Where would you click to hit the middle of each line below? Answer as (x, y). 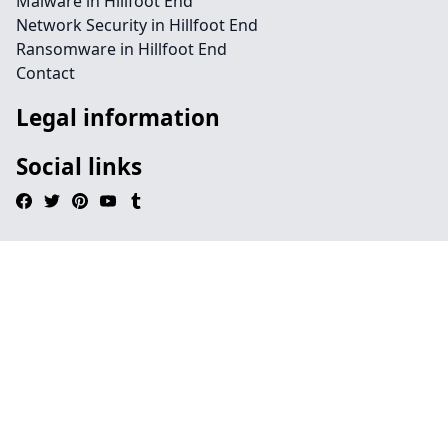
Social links (79, 166)
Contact (45, 73)
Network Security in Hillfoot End (137, 25)
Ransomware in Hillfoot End (121, 49)
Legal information (118, 117)
